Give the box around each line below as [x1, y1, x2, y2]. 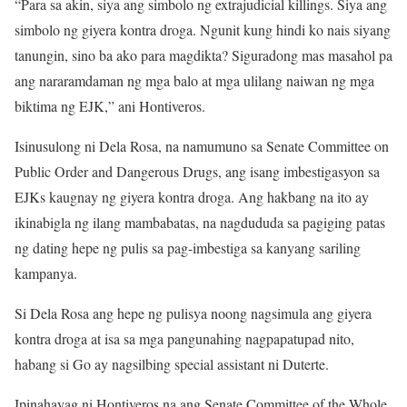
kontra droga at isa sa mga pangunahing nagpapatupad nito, [15, 328, 354, 348]
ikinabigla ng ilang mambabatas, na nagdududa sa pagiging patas [15, 212, 385, 232]
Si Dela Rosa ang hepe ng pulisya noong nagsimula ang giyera [15, 303, 372, 323]
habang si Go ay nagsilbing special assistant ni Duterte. [15, 353, 329, 373]
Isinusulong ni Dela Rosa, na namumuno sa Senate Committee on [15, 135, 389, 155]
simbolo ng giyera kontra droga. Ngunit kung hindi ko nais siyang [15, 19, 391, 39]
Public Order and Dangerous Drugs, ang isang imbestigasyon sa [15, 161, 380, 181]
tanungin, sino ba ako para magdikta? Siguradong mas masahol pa [15, 45, 392, 65]
